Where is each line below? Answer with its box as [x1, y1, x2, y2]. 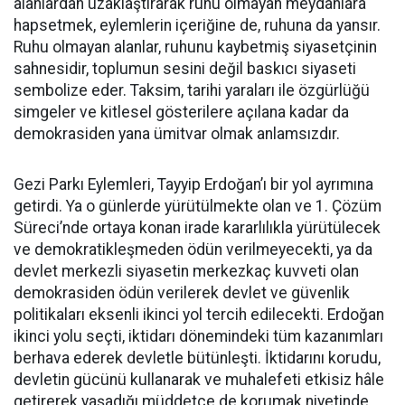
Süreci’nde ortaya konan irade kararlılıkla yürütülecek [14, 219, 381, 237]
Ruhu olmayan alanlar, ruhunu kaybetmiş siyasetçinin [14, 38, 377, 56]
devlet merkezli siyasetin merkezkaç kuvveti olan [14, 262, 359, 280]
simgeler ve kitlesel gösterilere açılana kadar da [14, 103, 349, 121]
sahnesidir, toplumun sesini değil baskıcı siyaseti [14, 60, 356, 78]
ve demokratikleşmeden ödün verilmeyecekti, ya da [14, 240, 372, 259]
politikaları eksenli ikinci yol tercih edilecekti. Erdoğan [14, 306, 384, 324]
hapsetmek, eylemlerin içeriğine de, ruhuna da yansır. [14, 16, 381, 34]
